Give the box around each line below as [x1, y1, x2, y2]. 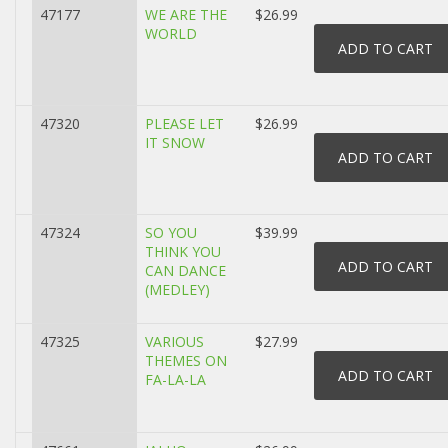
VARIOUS [145, 332, 204, 351]
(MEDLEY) [145, 280, 210, 299]
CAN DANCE [145, 261, 226, 280]
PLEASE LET [145, 114, 224, 133]
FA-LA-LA [145, 370, 206, 389]
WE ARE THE [145, 5, 227, 24]
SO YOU [145, 223, 197, 242]
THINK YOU [145, 242, 221, 261]
